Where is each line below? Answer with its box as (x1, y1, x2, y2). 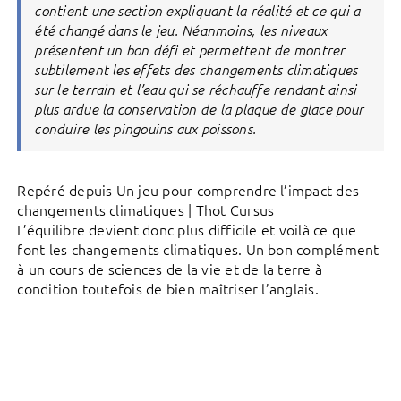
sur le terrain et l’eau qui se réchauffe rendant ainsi (34, 79, 357, 98)
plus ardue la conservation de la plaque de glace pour (34, 98, 364, 117)
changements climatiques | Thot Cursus (17, 199, 275, 219)
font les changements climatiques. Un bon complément (17, 238, 380, 259)
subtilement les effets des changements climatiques (34, 59, 358, 78)
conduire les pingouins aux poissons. (34, 118, 257, 137)
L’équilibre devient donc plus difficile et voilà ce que (17, 218, 357, 239)
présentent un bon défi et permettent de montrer (34, 39, 346, 58)
